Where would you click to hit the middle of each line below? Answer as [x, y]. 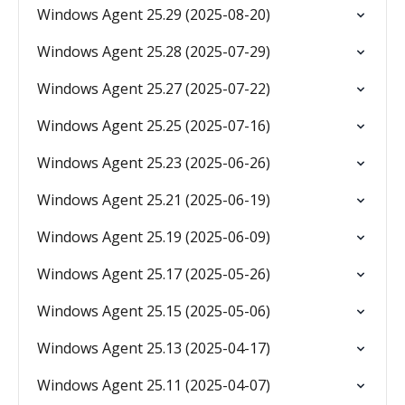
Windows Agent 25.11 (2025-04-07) [154, 385]
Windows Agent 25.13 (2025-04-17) [154, 348]
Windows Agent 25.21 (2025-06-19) [154, 200]
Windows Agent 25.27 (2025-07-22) [154, 89]
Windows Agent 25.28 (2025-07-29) [154, 52]
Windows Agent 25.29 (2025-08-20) [154, 14]
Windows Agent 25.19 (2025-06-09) [154, 237]
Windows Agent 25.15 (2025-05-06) [154, 311]
